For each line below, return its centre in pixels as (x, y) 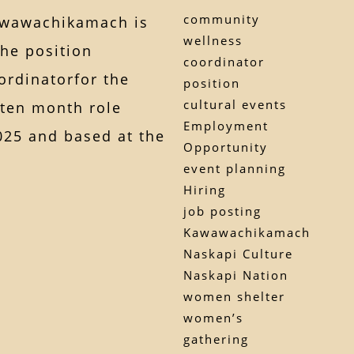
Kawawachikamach (247, 232)
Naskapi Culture (238, 253)
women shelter (234, 296)
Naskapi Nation (235, 275)
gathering (216, 339)
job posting (222, 211)
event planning (234, 168)
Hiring (204, 189)
